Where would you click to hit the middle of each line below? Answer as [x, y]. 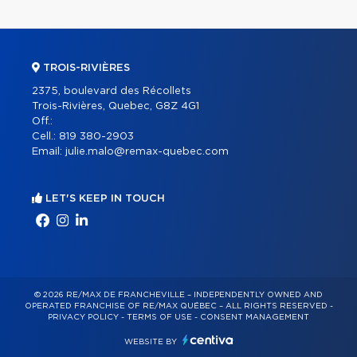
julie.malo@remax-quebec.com [147, 151]
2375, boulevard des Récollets [112, 91]
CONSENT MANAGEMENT [255, 317]
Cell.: [45, 136]
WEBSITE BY [151, 341]
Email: [49, 151]
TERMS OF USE [159, 317]
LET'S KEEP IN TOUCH [104, 198]
